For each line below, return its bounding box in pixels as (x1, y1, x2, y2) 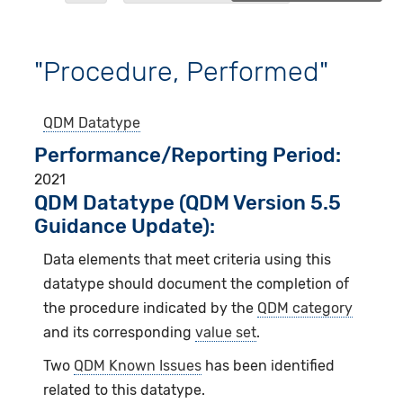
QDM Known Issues (74, 356, 202, 374)
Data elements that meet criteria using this (43, 250, 332, 268)
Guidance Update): (34, 213, 216, 238)
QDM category (257, 299, 354, 317)
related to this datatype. (43, 381, 206, 399)
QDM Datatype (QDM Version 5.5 (34, 190, 342, 215)
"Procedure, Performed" (34, 55, 329, 88)
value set (195, 323, 257, 341)
